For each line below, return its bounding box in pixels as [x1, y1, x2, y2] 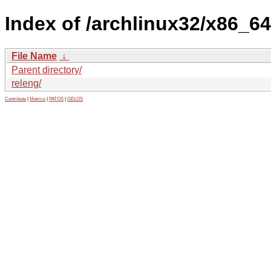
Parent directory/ [11, 64, 82, 75]
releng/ [11, 77, 41, 88]
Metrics [30, 96, 45, 102]
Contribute [5, 96, 26, 102]
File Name [11, 50, 57, 61]
